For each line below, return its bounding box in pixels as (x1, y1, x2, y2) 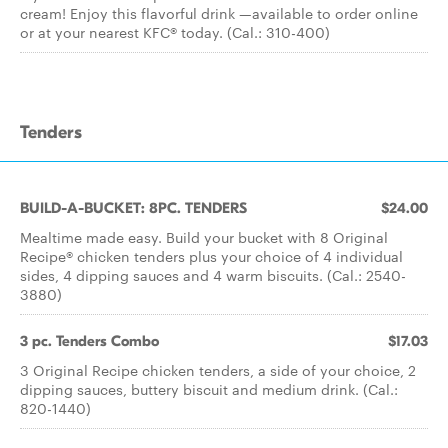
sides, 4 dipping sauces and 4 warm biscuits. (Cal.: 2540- (20, 265, 406, 285)
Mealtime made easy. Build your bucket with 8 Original (20, 227, 388, 247)
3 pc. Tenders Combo (20, 332, 159, 350)
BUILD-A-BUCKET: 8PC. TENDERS (20, 199, 247, 217)
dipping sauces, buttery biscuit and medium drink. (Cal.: (20, 379, 398, 399)
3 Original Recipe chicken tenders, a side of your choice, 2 (20, 360, 416, 380)
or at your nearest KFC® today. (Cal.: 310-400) (20, 22, 330, 42)
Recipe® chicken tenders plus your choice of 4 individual (20, 246, 403, 266)
